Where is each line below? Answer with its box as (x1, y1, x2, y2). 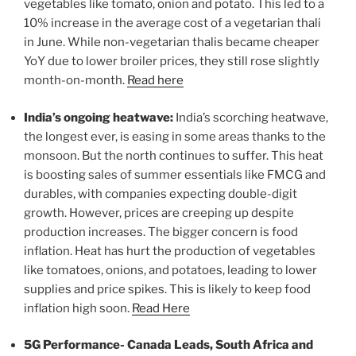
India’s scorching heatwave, (176, 110, 328, 125)
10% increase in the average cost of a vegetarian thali (24, 16, 321, 31)
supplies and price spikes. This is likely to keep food (24, 281, 311, 296)
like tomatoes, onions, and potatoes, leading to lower (24, 262, 317, 277)
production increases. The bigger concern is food (24, 224, 298, 239)
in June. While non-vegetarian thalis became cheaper (24, 35, 319, 50)
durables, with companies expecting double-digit (24, 186, 297, 201)
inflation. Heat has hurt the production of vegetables (24, 243, 315, 258)
